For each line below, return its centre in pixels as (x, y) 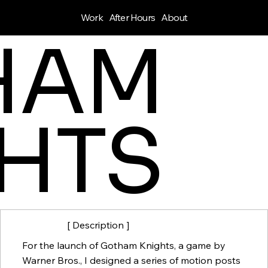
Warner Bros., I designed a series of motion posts (131, 260)
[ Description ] (98, 225)
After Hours (132, 17)
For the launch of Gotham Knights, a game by (124, 245)
